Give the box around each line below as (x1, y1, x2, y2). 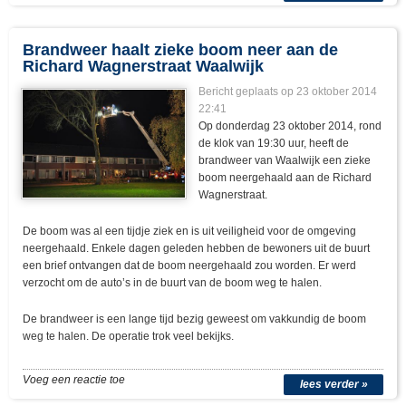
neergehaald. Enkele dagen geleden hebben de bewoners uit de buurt (23, 242, 370, 256)
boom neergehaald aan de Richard (198, 171, 372, 185)
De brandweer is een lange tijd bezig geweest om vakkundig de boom (23, 313, 366, 326)
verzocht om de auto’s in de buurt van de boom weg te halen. (23, 276, 322, 290)
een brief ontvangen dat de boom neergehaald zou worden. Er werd (23, 259, 356, 273)
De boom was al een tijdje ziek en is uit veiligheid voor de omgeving (23, 225, 356, 238)
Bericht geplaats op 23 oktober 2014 (198, 85, 378, 99)
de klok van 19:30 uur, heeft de (198, 137, 350, 150)
